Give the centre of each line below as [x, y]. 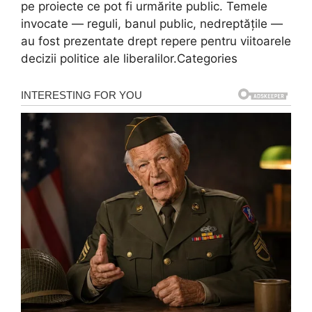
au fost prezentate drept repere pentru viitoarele [156, 41]
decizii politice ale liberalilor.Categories [129, 59]
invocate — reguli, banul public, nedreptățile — [152, 24]
